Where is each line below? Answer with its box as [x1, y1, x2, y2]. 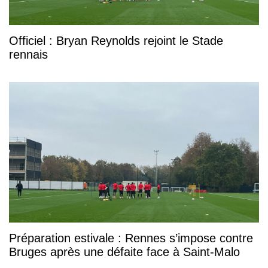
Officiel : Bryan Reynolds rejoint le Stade [9, 34, 223, 48]
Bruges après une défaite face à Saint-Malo [9, 245, 240, 259]
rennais [9, 48, 48, 62]
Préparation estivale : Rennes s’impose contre [9, 232, 253, 245]
